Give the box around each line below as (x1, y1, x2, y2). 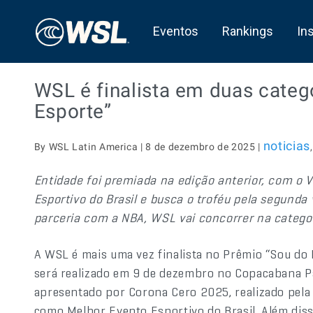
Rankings (221, 24, 273, 38)
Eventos (152, 24, 198, 38)
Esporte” (34, 100, 112, 123)
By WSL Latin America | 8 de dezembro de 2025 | (34, 141, 263, 152)
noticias (263, 138, 310, 153)
